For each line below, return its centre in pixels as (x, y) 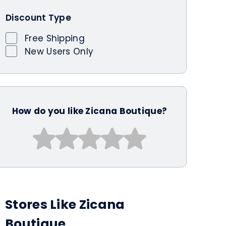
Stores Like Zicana (65, 204)
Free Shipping (55, 38)
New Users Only (59, 51)
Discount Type (38, 17)
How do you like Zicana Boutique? (90, 111)
